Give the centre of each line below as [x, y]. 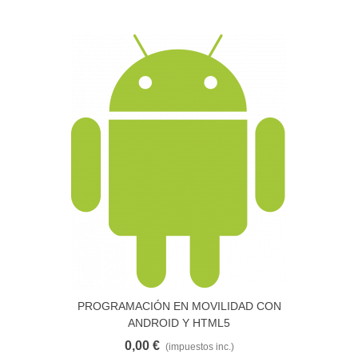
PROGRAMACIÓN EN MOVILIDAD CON [179, 306]
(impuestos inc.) [199, 347]
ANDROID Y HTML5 [179, 323]
